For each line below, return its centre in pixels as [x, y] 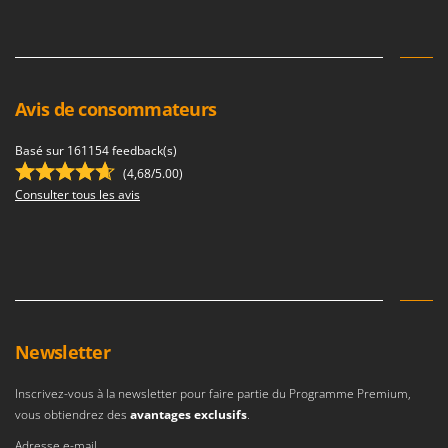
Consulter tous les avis [77, 195]
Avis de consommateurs [116, 109]
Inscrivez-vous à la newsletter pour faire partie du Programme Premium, [213, 394]
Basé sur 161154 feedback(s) [96, 151]
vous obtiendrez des [71, 415]
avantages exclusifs [188, 415]
